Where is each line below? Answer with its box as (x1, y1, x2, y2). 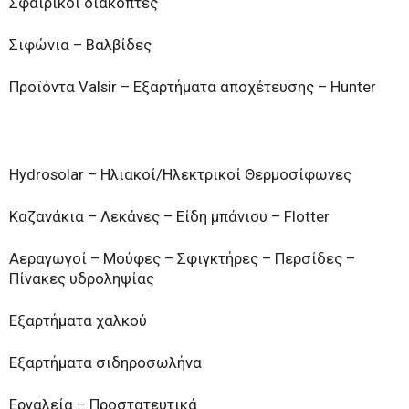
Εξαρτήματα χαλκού (9, 312, 147, 330)
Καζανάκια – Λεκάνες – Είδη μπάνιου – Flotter (9, 208, 330, 226)
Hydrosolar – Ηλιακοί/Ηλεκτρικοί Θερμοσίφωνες (9, 166, 351, 184)
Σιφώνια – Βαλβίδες (9, 37, 152, 55)
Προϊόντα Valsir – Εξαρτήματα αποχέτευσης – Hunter (9, 79, 376, 97)
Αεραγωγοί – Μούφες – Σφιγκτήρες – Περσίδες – (9, 250, 355, 268)
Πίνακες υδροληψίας (9, 270, 154, 288)
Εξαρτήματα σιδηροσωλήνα (9, 354, 202, 372)
